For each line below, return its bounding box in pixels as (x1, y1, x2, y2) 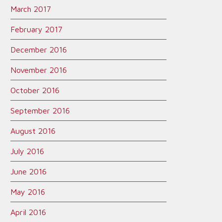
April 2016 (10, 208, 46, 217)
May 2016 (10, 187, 45, 196)
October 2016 (10, 86, 59, 95)
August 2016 (10, 126, 55, 135)
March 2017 (10, 4, 51, 13)
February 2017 (10, 25, 62, 34)
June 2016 (10, 167, 47, 176)
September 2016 (10, 106, 70, 115)
